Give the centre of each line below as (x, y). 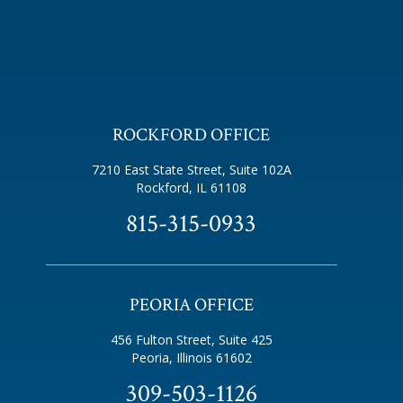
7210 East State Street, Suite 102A (191, 170)
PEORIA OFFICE (191, 305)
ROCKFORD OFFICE (192, 135)
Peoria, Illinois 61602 (191, 358)
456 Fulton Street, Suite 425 (191, 340)
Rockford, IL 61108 (192, 188)
